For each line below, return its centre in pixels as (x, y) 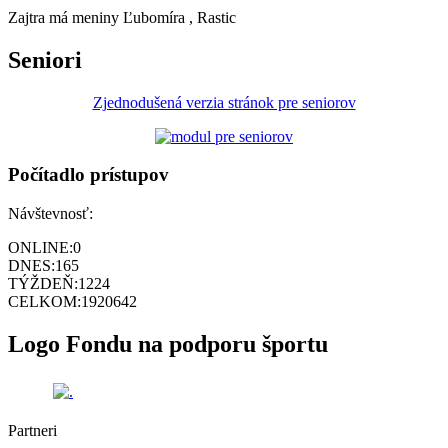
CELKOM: (44, 302)
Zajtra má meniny (65, 17)
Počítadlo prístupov (88, 175)
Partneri (32, 430)
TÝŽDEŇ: (43, 284)
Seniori (45, 59)
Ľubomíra (154, 17)
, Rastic (212, 17)
